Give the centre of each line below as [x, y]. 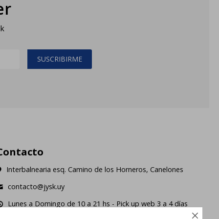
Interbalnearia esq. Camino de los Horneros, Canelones [95, 170]
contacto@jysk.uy [36, 187]
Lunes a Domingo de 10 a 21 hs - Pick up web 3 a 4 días [98, 204]
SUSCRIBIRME [59, 59]
